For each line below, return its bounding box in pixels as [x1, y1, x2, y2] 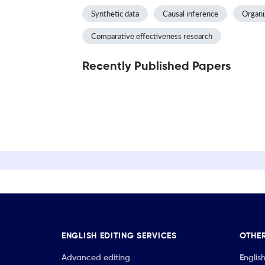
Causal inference [163, 8, 218, 18]
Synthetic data [91, 8, 139, 18]
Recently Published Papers [82, 60, 231, 73]
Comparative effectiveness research [91, 31, 212, 41]
